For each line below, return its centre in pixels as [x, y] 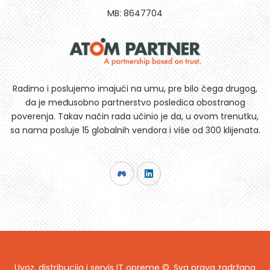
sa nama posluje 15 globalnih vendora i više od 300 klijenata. [135, 130]
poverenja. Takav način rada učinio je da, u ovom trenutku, [135, 116]
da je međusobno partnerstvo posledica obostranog [135, 102]
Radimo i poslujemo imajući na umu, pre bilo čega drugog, [135, 89]
